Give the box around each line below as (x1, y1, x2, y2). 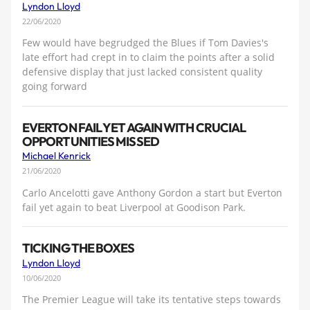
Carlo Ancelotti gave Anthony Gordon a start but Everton (22, 185, 282, 199)
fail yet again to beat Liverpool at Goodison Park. (22, 200, 246, 214)
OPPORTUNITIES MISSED (22, 133, 159, 149)
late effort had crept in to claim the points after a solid (22, 51, 275, 64)
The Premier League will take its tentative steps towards (22, 293, 281, 307)
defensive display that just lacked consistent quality (22, 65, 262, 79)
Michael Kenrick (22, 149, 91, 163)
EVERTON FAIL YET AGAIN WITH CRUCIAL (22, 119, 246, 136)
